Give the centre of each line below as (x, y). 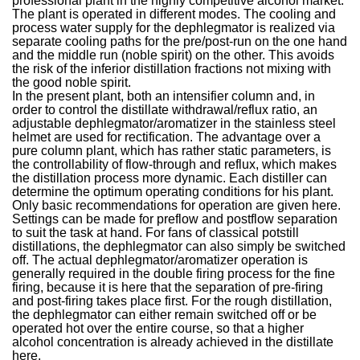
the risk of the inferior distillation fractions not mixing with (172, 68)
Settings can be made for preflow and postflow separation (175, 219)
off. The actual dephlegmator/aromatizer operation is (160, 260)
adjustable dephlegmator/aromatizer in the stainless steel (174, 123)
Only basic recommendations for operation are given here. (177, 205)
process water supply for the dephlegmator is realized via (174, 27)
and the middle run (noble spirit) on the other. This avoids (174, 55)
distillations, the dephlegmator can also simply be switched (179, 246)
